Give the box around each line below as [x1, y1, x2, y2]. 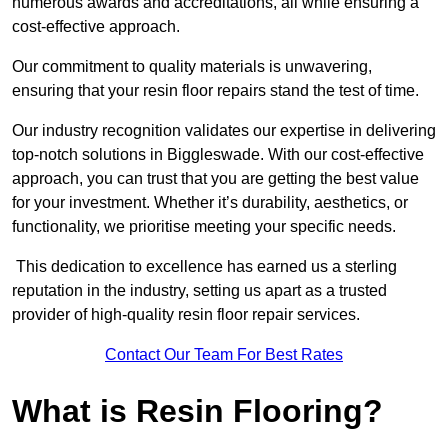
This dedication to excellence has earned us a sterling [12, 258, 397, 276]
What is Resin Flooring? [12, 393, 383, 430]
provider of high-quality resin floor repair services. [12, 306, 360, 324]
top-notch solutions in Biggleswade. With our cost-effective [12, 146, 424, 164]
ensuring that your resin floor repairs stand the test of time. [12, 82, 423, 100]
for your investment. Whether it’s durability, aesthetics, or [12, 194, 408, 212]
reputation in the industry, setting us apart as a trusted [12, 282, 387, 300]
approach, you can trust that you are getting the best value [12, 170, 419, 188]
